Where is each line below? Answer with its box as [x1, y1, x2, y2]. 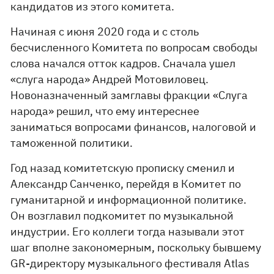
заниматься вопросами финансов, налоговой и [10, 120, 257, 134]
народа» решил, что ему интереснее [10, 104, 200, 118]
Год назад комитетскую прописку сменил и [10, 161, 235, 175]
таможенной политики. [10, 136, 133, 150]
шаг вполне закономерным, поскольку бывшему [10, 240, 262, 254]
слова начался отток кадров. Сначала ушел [10, 56, 236, 70]
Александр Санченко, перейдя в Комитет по [10, 177, 242, 191]
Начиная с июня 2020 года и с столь [10, 24, 199, 39]
